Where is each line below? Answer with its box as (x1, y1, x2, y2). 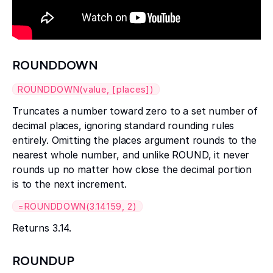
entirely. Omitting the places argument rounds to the (12, 133, 257, 146)
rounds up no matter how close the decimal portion (12, 163, 252, 175)
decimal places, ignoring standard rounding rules (12, 119, 235, 132)
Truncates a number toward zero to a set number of (12, 104, 258, 117)
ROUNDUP (12, 252, 75, 268)
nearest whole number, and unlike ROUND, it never (12, 148, 250, 161)
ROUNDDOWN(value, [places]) (18, 83, 154, 94)
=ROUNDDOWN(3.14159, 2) (18, 200, 137, 211)
